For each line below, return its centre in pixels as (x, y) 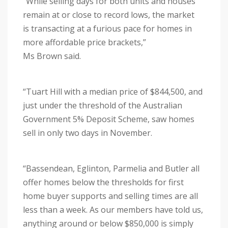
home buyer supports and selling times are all (110, 196)
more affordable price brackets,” (84, 42)
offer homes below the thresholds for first (103, 182)
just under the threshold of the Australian (103, 106)
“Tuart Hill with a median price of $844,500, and (113, 92)
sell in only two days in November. (90, 133)
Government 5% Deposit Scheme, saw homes (109, 119)
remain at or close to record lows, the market (109, 15)
